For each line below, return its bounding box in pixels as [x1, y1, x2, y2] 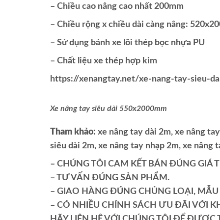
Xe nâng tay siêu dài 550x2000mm [50, 105, 167, 113]
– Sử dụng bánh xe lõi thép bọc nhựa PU [50, 38, 205, 48]
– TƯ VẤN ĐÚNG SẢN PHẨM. [50, 173, 169, 183]
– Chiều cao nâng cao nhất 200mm [50, 2, 184, 11]
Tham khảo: [50, 128, 96, 137]
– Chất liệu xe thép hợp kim [50, 56, 157, 66]
